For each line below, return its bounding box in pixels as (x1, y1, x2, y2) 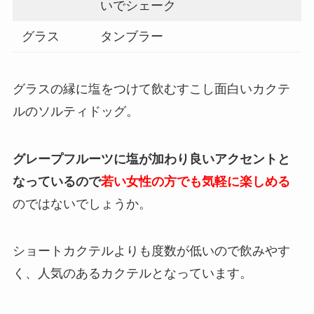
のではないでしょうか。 (12, 196, 151, 211)
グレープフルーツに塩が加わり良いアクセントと (12, 151, 290, 166)
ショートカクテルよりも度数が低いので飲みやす (12, 244, 290, 259)
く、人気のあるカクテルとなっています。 (12, 266, 252, 281)
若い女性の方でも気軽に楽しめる (100, 174, 290, 189)
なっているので (12, 174, 101, 189)
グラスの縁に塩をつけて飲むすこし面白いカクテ (12, 81, 290, 96)
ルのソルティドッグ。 (12, 104, 139, 118)
